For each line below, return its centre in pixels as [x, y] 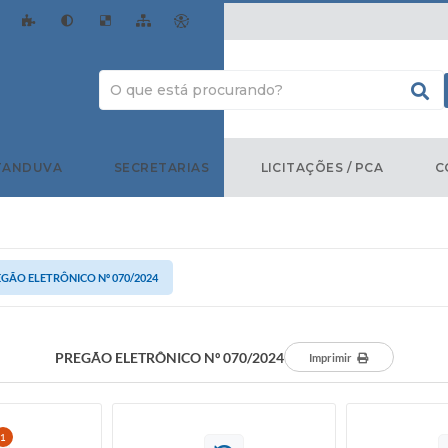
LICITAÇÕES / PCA [322, 167]
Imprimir [330, 357]
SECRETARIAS [161, 167]
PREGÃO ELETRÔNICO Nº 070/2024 [169, 357]
